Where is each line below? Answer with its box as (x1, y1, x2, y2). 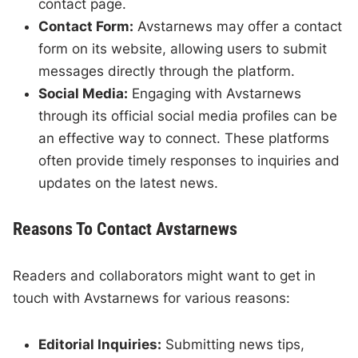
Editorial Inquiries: (38, 336, 162, 353)
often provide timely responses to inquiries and (38, 153, 340, 169)
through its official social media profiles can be (38, 108, 338, 125)
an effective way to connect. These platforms (38, 130, 330, 147)
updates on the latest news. (38, 175, 219, 192)
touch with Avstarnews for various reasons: (13, 290, 291, 307)
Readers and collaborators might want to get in (13, 268, 316, 284)
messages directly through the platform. (38, 63, 296, 80)
